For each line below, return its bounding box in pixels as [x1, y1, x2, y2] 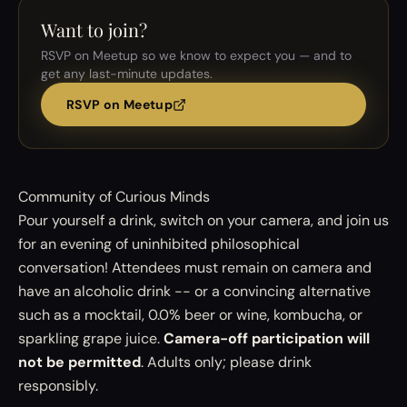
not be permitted [18, 352, 141, 372]
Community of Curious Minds [18, 187, 210, 206]
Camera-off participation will [164, 329, 370, 348]
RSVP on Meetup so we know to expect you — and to [41, 47, 352, 64]
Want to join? [41, 17, 147, 42]
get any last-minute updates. [41, 65, 213, 82]
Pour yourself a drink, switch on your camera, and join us [18, 211, 389, 230]
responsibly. [18, 376, 98, 395]
